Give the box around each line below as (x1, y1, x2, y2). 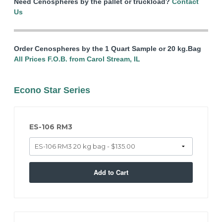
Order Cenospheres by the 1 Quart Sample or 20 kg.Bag (14, 44, 202, 53)
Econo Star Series (14, 85, 91, 95)
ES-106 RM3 (29, 122, 73, 131)
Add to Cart (94, 167, 128, 177)
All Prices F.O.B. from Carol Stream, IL (14, 55, 141, 63)
